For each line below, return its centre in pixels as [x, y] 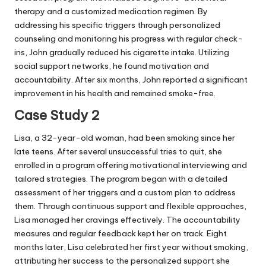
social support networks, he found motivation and [112, 66]
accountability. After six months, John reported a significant [131, 79]
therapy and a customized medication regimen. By [111, 11]
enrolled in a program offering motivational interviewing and [131, 165]
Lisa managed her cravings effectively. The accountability [127, 220]
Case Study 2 [57, 115]
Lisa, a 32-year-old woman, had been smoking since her [125, 138]
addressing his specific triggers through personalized [117, 25]
